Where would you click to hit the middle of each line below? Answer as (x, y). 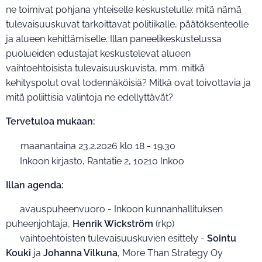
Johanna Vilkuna (80, 253)
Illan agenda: (36, 185)
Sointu (222, 238)
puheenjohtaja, (39, 224)
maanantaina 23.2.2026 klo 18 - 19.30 (98, 146)
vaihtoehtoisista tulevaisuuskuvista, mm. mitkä (105, 68)
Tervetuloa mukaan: (51, 121)
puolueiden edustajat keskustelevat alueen (98, 54)
